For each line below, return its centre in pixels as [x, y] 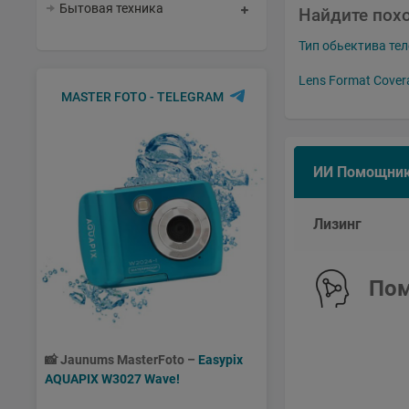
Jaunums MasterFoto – [129, 360]
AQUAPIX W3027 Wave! [112, 379]
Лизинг [337, 225]
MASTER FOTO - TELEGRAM [142, 97]
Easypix [220, 360]
